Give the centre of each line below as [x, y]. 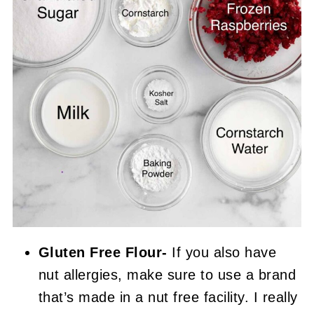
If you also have [222, 252]
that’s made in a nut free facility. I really [168, 297]
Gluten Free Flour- [103, 252]
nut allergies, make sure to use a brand [167, 274]
